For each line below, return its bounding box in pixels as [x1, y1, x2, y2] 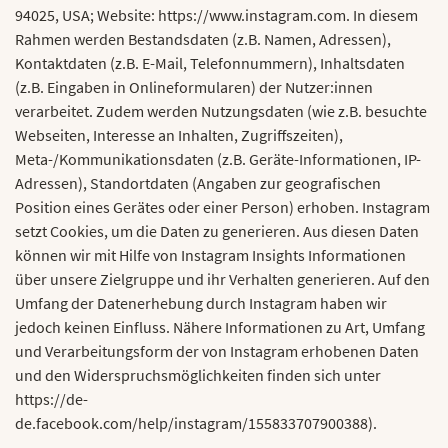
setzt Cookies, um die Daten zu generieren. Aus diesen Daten [15, 221, 419, 241]
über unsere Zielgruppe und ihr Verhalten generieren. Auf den [15, 269, 430, 289]
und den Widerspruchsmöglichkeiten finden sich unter [15, 365, 381, 385]
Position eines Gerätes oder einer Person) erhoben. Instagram [15, 197, 430, 217]
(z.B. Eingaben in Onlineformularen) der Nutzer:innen [15, 77, 373, 97]
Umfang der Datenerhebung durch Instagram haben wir [15, 293, 387, 313]
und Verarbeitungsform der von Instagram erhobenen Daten [15, 341, 419, 361]
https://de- [15, 389, 88, 409]
